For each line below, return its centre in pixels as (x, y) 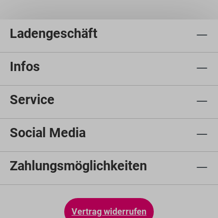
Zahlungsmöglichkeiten (78, 166)
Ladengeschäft (54, 34)
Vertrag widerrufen (109, 212)
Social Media (48, 133)
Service (32, 100)
